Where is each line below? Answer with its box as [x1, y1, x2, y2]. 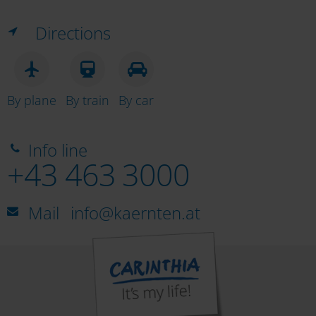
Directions [35, 20, 111, 44]
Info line [28, 138, 87, 162]
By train [66, 91, 109, 109]
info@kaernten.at [71, 200, 200, 224]
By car [119, 91, 154, 109]
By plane [7, 91, 56, 109]
